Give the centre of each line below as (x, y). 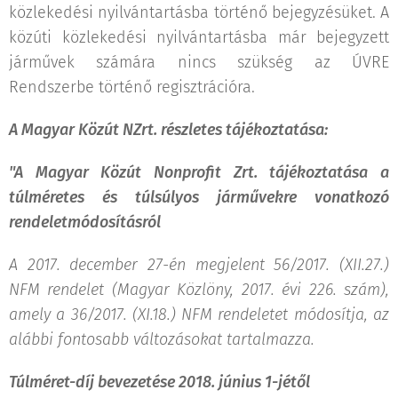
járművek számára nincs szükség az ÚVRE (199, 62)
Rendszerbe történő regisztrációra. (132, 87)
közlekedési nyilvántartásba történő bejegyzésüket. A (199, 12)
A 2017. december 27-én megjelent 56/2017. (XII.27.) (199, 264)
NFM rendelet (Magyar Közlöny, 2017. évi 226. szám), (199, 289)
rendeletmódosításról (85, 222)
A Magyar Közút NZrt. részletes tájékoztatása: (168, 129)
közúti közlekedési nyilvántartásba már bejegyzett (199, 37)
